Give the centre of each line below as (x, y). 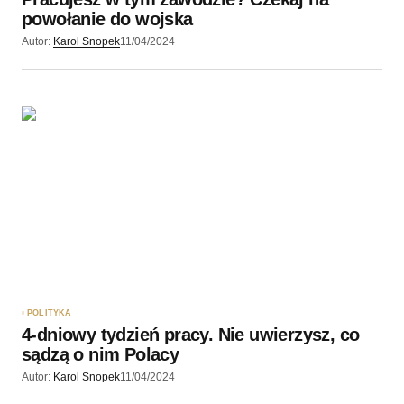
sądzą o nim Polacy (101, 355)
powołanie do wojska (107, 19)
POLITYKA (50, 313)
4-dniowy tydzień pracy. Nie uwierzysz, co (191, 335)
